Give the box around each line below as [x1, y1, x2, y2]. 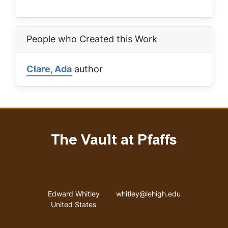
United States [51, 199, 96, 209]
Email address [147, 184, 194, 194]
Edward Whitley [47, 188, 100, 198]
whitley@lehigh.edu [116, 188, 181, 198]
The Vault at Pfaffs [51, 133, 177, 148]
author [72, 62, 103, 75]
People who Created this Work [26, 32, 157, 45]
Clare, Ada [26, 62, 72, 75]
